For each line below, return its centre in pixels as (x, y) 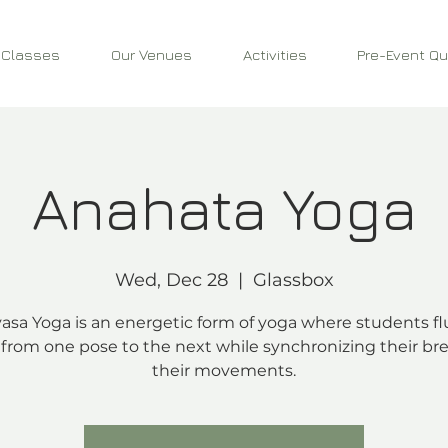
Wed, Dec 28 (171, 280)
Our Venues (151, 54)
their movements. (224, 370)
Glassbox (293, 280)
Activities (274, 54)
